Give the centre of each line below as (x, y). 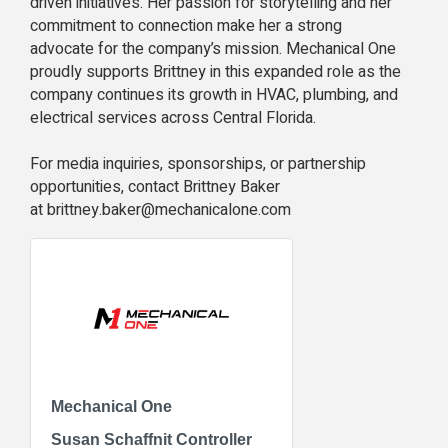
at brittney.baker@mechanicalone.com (160, 209)
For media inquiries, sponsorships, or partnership (198, 163)
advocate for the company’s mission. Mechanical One (213, 48)
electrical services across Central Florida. (173, 117)
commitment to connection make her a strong (186, 25)
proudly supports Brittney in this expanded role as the (215, 71)
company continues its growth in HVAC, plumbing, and (214, 94)
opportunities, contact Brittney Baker (155, 186)
